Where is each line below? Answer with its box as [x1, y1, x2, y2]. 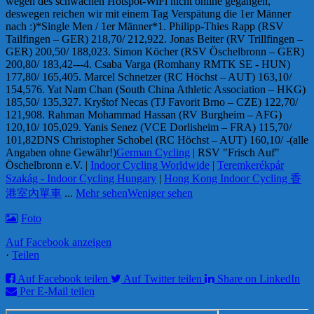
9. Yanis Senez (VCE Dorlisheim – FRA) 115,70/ [73, 121, 292, 134]
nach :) [6, 20, 36, 33]
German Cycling [116, 146, 190, 159]
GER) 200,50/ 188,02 [6, 46, 102, 58]
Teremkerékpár [217, 159, 284, 172]
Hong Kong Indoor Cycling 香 [164, 172, 301, 185]
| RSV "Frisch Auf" [190, 146, 280, 159]
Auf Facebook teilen [18, 273, 108, 285]
